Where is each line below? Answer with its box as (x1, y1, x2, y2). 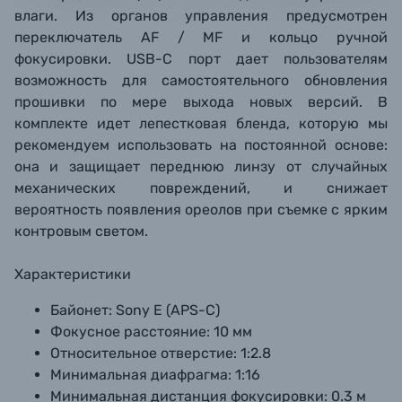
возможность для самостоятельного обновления (14, 72, 388, 89)
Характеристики (14, 266, 131, 283)
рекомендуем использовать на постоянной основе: (14, 136, 388, 153)
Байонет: (50, 301, 112, 319)
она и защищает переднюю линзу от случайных (14, 158, 388, 175)
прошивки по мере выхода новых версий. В (14, 93, 388, 110)
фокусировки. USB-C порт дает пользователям (14, 50, 388, 67)
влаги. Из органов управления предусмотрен (14, 7, 388, 24)
